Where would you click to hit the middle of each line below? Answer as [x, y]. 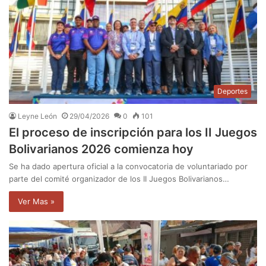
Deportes [232, 91]
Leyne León [37, 116]
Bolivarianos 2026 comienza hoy [101, 149]
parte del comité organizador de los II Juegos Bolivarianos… [119, 179]
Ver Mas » [36, 202]
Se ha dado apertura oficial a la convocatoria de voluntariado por [128, 167]
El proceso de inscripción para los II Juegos [133, 133]
